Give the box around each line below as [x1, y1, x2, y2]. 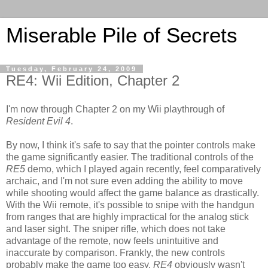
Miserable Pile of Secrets [6, 24, 237, 47]
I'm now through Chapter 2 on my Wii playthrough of [6, 103, 224, 114]
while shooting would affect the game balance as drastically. [6, 187, 259, 198]
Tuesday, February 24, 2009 [6, 65, 137, 72]
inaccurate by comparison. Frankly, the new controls [6, 247, 225, 258]
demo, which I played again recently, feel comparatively [25, 163, 261, 174]
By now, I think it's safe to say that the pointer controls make [6, 139, 255, 150]
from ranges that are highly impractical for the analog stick [6, 211, 249, 222]
